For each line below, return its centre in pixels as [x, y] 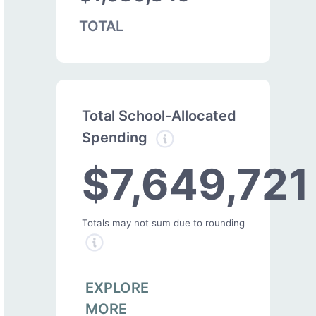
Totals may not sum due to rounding [163, 223]
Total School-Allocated [159, 115]
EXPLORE [117, 287]
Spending [116, 138]
